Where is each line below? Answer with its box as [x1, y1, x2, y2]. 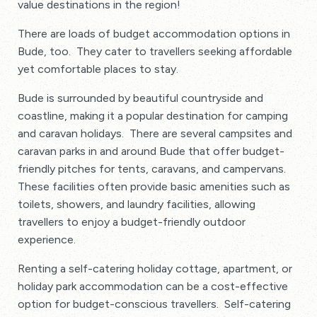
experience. [18, 233, 76, 247]
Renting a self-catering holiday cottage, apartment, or [18, 262, 292, 276]
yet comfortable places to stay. [18, 62, 178, 76]
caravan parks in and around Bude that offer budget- [18, 144, 284, 158]
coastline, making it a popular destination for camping [18, 109, 288, 123]
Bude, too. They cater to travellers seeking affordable [18, 45, 292, 59]
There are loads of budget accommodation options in [18, 27, 290, 41]
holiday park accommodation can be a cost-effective [18, 279, 288, 294]
